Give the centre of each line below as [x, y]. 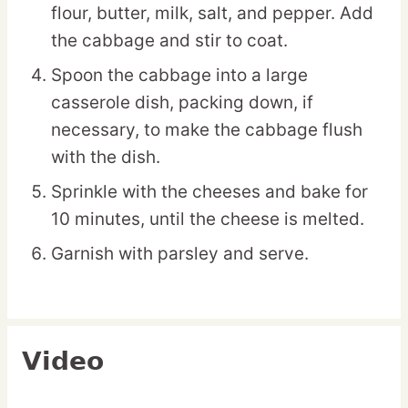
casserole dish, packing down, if [182, 103]
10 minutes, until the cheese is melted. [208, 219]
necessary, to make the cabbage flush [207, 130]
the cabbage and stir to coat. [169, 41]
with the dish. [106, 158]
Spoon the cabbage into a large [179, 76]
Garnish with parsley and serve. [180, 254]
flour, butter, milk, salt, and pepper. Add [212, 14]
